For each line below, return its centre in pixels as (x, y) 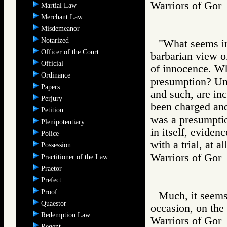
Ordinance (57, 75)
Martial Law (60, 5)
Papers (51, 87)
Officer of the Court (71, 52)
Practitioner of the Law (75, 157)
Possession (57, 145)
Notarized (56, 40)
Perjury (53, 98)
